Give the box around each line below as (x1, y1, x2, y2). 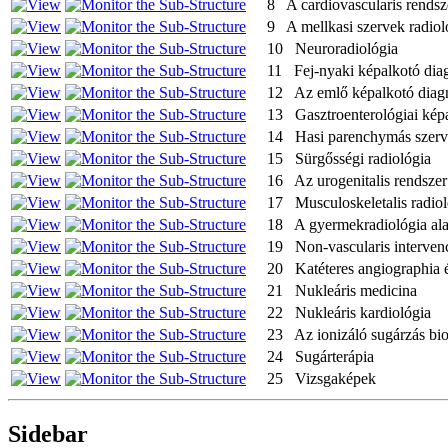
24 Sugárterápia (267, 347, 374, 365)
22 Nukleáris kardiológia (267, 303, 431, 321)
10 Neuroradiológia (267, 39, 398, 57)
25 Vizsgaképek (267, 369, 376, 387)
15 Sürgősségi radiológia (267, 149, 431, 167)
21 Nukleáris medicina (267, 281, 417, 299)
